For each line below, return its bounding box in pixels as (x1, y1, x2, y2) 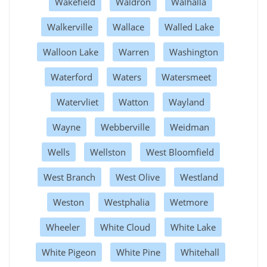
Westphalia (104, 195, 150, 208)
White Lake (170, 221, 216, 233)
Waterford (50, 70, 92, 83)
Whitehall (181, 246, 219, 258)
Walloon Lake (43, 45, 98, 58)
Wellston (89, 145, 126, 158)
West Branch (43, 170, 95, 183)
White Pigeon (42, 246, 96, 258)
